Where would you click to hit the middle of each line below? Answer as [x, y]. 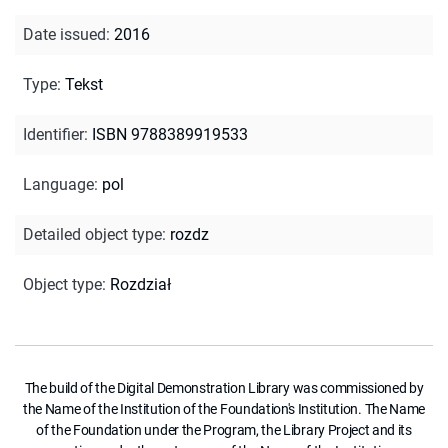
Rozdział [140, 284]
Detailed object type [92, 234]
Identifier [53, 134]
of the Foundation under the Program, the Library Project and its [224, 429]
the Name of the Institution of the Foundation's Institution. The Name [224, 408]
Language [58, 184]
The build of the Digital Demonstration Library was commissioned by [224, 387]
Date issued [64, 34]
